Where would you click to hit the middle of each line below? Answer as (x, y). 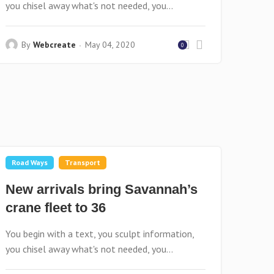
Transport (83, 162)
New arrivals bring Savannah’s (102, 189)
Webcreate (55, 45)
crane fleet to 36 (56, 208)
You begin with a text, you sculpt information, (100, 234)
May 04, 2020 (110, 45)
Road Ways (30, 162)
